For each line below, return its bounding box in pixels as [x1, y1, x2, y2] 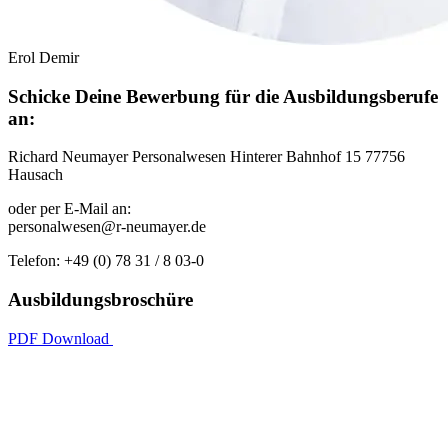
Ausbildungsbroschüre [8, 289, 193, 310]
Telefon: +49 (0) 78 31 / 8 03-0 [8, 252, 204, 270]
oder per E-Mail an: [8, 200, 131, 218]
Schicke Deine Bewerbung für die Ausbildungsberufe [8, 85, 438, 107]
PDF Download [8, 329, 113, 347]
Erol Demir [8, 48, 79, 66]
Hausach [8, 166, 63, 184]
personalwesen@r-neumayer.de [8, 218, 206, 236]
